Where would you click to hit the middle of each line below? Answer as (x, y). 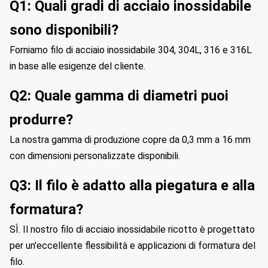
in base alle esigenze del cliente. (77, 66)
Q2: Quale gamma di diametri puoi (119, 96)
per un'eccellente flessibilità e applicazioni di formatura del (133, 246)
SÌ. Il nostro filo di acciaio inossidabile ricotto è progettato (132, 229)
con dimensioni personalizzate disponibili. (95, 156)
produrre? (41, 120)
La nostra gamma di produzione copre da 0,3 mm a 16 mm (130, 140)
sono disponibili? (64, 30)
